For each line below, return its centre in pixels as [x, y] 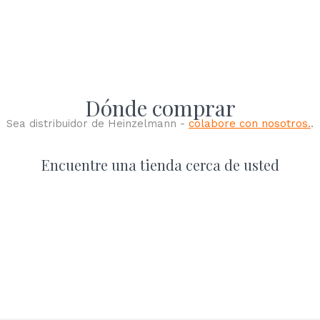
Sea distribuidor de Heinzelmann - [97, 124]
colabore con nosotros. [250, 124]
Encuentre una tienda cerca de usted [160, 165]
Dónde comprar [160, 108]
